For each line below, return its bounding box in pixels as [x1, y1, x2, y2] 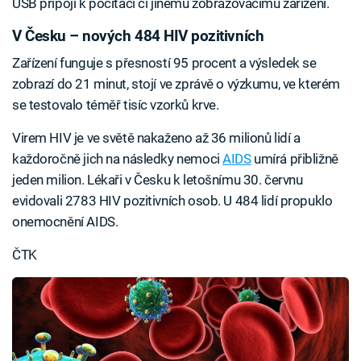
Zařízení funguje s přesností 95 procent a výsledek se [12, 55, 317, 72]
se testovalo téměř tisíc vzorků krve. [12, 97, 219, 114]
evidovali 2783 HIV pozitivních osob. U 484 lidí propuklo [12, 193, 333, 210]
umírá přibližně [251, 151, 338, 168]
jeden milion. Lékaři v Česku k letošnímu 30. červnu [12, 172, 303, 189]
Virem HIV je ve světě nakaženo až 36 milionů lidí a [12, 130, 301, 147]
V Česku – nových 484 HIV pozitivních [12, 27, 264, 45]
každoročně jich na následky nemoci [12, 151, 223, 168]
